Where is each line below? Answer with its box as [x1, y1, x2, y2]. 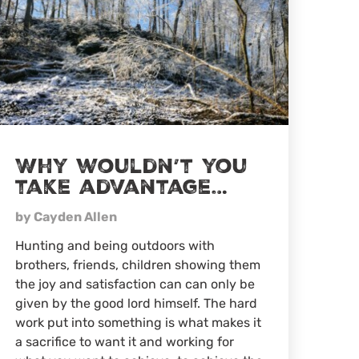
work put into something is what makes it [14, 315, 261, 331]
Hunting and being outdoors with [14, 238, 215, 254]
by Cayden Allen [14, 209, 117, 225]
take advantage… [14, 174, 228, 202]
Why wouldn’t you [14, 153, 248, 181]
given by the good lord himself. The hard [14, 296, 257, 312]
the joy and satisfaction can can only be [14, 276, 255, 292]
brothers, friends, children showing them [14, 257, 260, 273]
